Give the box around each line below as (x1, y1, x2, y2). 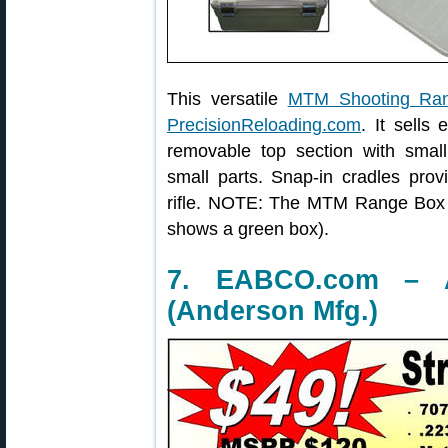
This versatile (167, 89, 288, 109)
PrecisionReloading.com (167, 115, 361, 135)
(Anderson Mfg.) (167, 296, 378, 326)
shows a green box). (167, 219, 329, 239)
